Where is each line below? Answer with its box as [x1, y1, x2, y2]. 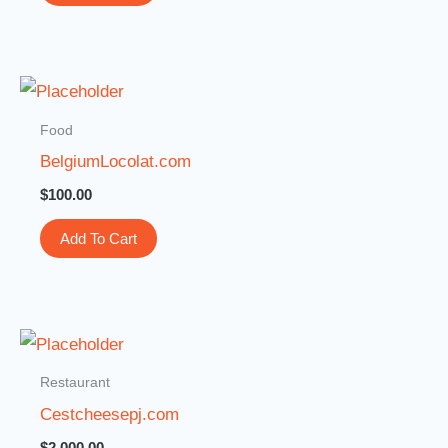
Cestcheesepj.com [40, 404, 180, 424]
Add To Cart [60, 230, 138, 248]
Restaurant [40, 374, 111, 391]
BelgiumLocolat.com [40, 151, 192, 171]
